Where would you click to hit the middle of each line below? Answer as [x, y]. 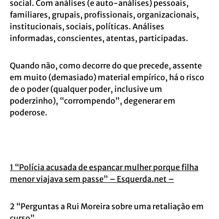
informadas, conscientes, [58, 38]
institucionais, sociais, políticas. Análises [87, 26]
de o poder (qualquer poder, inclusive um [86, 89]
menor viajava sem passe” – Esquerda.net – [92, 179]
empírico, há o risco [168, 77]
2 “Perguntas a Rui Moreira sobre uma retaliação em [107, 206]
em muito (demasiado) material [71, 77]
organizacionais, [168, 15]
